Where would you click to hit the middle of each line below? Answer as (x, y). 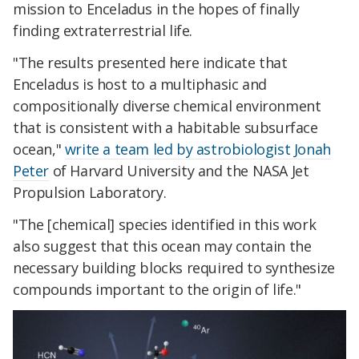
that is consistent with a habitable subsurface (165, 127)
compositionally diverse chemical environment (167, 105)
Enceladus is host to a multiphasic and (140, 84)
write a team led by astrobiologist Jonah (198, 149)
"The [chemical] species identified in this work (165, 224)
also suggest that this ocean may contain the (162, 246)
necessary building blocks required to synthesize (174, 267)
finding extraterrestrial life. (103, 31)
